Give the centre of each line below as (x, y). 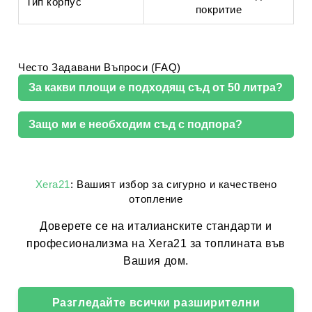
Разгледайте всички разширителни (156, 303)
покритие (219, 9)
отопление (156, 199)
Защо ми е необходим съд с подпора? (135, 124)
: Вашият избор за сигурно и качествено (174, 184)
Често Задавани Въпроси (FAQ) (100, 67)
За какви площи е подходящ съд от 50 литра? (156, 87)
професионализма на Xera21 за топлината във (156, 243)
